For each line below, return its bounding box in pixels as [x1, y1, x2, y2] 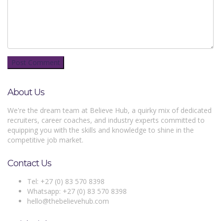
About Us [7, 87, 44, 98]
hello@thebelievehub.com [27, 196, 109, 206]
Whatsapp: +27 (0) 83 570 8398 [27, 186, 127, 196]
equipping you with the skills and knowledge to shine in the [7, 125, 194, 135]
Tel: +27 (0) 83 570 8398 [27, 177, 105, 186]
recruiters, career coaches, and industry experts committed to [7, 115, 205, 125]
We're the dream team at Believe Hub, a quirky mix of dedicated [7, 106, 212, 115]
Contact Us [7, 158, 51, 169]
